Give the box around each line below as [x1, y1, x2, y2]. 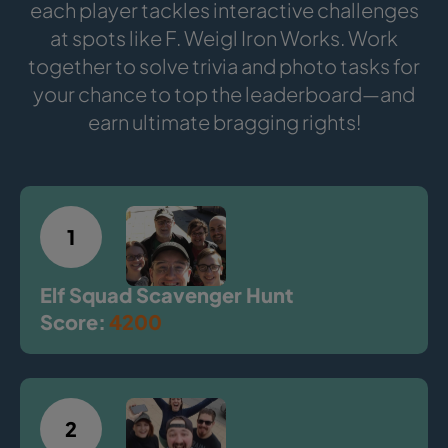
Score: [40, 308, 106, 334]
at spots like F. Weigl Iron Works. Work [50, 24, 398, 50]
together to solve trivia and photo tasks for [28, 52, 420, 78]
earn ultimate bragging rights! [87, 108, 361, 134]
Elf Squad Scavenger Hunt [40, 281, 293, 307]
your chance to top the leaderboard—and [33, 80, 415, 106]
